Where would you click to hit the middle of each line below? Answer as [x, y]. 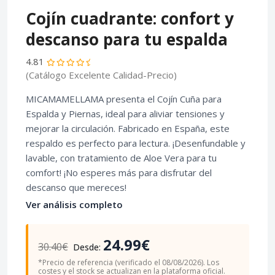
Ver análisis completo [74, 205]
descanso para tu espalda [127, 40]
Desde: [87, 247]
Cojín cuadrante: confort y [130, 19]
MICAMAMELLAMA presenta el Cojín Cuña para [124, 99]
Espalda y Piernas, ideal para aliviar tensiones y [125, 114]
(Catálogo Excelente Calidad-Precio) [101, 75]
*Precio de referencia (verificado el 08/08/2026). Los [129, 263]
